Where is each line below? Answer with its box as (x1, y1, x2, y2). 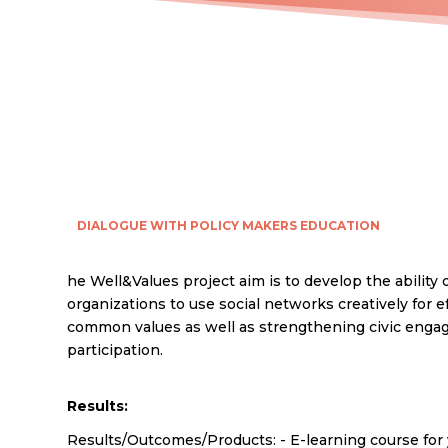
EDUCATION (300, 217, 381, 233)
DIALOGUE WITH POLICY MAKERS (77, 217, 298, 233)
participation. (67, 341, 164, 360)
